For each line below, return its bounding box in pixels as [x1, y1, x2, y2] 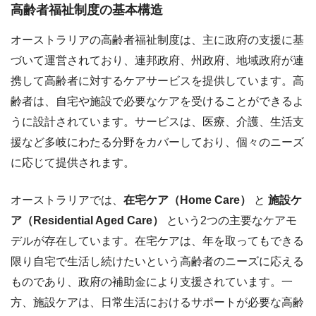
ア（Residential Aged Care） [11, 214, 164, 226]
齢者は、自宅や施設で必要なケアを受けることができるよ [11, 95, 304, 107]
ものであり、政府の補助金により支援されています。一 [11, 276, 293, 288]
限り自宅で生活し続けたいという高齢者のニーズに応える [11, 255, 304, 267]
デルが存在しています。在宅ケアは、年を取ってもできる [11, 235, 304, 247]
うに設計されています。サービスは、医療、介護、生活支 [11, 116, 304, 128]
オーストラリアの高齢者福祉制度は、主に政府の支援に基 [11, 34, 304, 46]
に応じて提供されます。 [11, 157, 135, 169]
